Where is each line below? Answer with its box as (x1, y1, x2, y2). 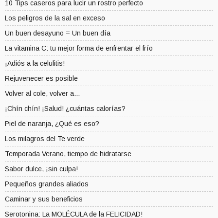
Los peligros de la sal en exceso (5, 14, 105, 22)
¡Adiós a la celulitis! (5, 59, 65, 68)
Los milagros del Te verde (5, 135, 85, 143)
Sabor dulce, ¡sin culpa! (5, 165, 78, 173)
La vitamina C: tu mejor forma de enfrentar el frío (5, 44, 153, 53)
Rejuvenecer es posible (5, 74, 78, 83)
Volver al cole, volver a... (5, 90, 80, 98)
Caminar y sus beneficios (5, 195, 83, 203)
